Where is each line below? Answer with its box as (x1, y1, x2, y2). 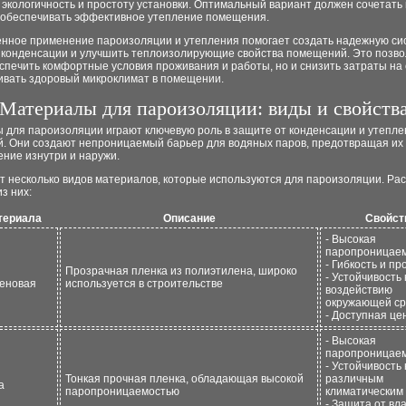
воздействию (325, 284, 392, 296)
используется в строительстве (65, 277, 223, 290)
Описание (162, 212, 216, 225)
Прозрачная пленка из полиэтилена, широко (65, 265, 297, 277)
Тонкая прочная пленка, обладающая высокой (65, 372, 304, 385)
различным (325, 372, 383, 385)
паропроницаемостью (65, 385, 179, 398)
